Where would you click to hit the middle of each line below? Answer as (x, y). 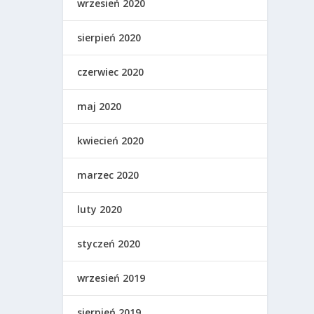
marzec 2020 (108, 175)
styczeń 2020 (109, 244)
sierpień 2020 (109, 38)
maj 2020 (100, 107)
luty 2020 (100, 210)
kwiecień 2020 (111, 141)
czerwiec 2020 (111, 72)
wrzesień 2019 (111, 278)
